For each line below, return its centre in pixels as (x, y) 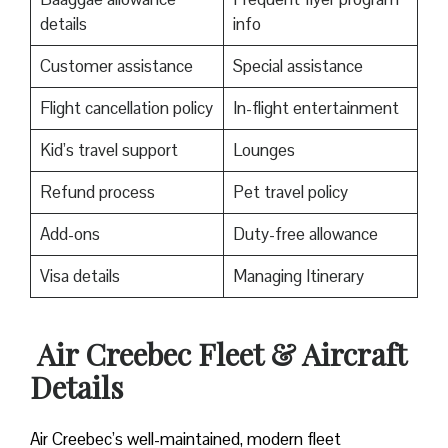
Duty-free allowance (305, 234)
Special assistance (297, 66)
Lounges (263, 150)
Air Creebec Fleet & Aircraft (218, 354)
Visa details (79, 276)
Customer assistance (116, 66)
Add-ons (69, 234)
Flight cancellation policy (126, 108)
